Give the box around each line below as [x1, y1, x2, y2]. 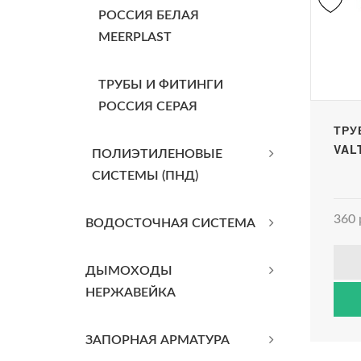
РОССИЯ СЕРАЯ [98, 100, 197, 113]
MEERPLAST [98, 31, 172, 44]
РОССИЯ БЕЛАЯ [98, 9, 199, 22]
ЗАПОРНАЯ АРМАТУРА [85, 334, 230, 346]
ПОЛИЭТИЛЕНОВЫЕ [92, 147, 222, 160]
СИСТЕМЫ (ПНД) [92, 169, 198, 182]
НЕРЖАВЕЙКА [85, 286, 176, 299]
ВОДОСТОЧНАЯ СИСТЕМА [85, 217, 255, 230]
